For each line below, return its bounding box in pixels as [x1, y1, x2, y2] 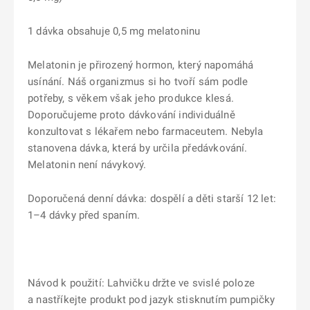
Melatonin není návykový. [28, 158, 147, 171]
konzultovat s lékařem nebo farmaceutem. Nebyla [28, 125, 264, 138]
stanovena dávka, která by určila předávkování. [28, 142, 248, 154]
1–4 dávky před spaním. [28, 209, 140, 221]
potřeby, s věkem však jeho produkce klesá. [28, 92, 234, 104]
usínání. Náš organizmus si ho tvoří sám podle [28, 75, 248, 88]
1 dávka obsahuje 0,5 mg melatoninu [28, 25, 201, 37]
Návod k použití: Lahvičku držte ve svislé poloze [28, 277, 255, 289]
